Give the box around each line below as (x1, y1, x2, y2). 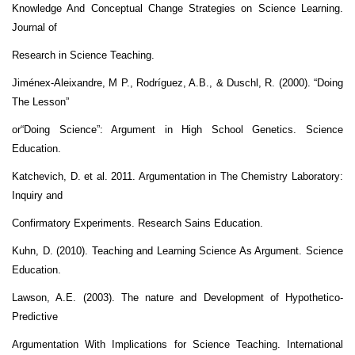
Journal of (12, 21, 57, 33)
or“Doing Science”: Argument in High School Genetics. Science (12, 123, 343, 136)
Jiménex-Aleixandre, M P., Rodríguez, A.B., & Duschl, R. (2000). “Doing (12, 76, 343, 89)
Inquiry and (12, 189, 63, 201)
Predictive (12, 310, 58, 323)
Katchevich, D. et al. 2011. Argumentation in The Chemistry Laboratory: (12, 170, 343, 182)
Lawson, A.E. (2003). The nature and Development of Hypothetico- (12, 291, 343, 303)
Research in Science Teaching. (12, 48, 155, 61)
